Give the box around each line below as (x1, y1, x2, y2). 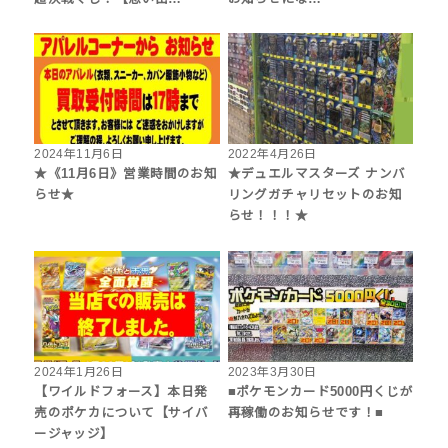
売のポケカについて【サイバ (34, 406, 209, 421)
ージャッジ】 (34, 427, 114, 442)
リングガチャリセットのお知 (227, 188, 402, 203)
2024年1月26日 (34, 365, 124, 380)
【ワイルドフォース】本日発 (34, 385, 208, 400)
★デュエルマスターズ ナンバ (227, 167, 406, 182)
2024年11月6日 (34, 147, 124, 162)
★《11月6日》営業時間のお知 (34, 167, 218, 182)
